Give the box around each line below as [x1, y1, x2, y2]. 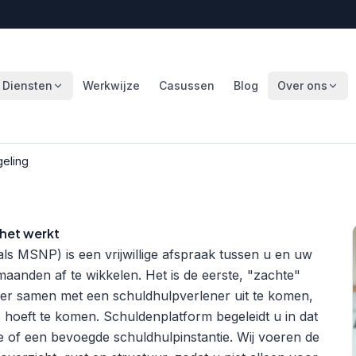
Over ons [277, 79, 327, 92]
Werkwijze [82, 79, 140, 92]
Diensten [2, 79, 52, 92]
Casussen [158, 79, 215, 92]
